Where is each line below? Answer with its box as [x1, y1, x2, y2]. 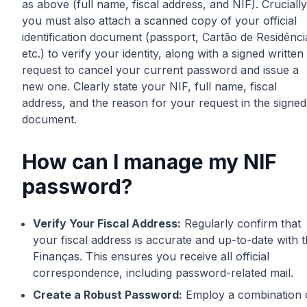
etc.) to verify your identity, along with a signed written [22, 46, 304, 60]
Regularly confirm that [181, 216, 301, 230]
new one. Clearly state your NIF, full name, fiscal [22, 79, 277, 93]
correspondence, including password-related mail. [33, 265, 293, 280]
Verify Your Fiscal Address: [33, 216, 181, 230]
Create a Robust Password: [33, 287, 182, 302]
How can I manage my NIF [22, 149, 277, 174]
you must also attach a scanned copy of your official [22, 13, 297, 27]
